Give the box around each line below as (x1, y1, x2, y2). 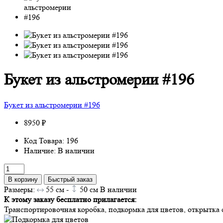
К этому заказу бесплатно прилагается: (4, 194, 136, 204)
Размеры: (4, 184, 37, 194)
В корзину (8, 175, 38, 183)
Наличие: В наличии (24, 145, 95, 155)
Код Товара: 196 (24, 135, 78, 145)
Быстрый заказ (48, 175, 93, 183)
